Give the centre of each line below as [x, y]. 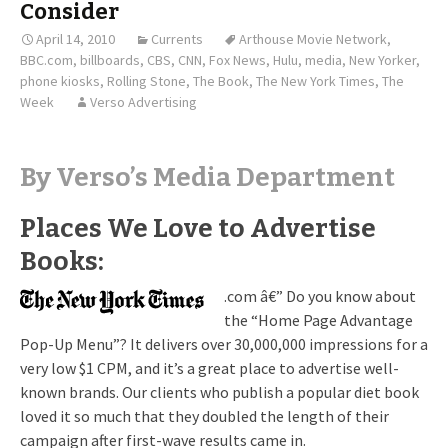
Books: [62, 261]
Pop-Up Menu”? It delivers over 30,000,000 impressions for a [224, 344]
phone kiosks [60, 81]
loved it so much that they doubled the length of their [204, 416]
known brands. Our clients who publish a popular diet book [219, 392]
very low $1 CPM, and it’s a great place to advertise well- [209, 368]
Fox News [237, 60]
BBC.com [46, 60]
